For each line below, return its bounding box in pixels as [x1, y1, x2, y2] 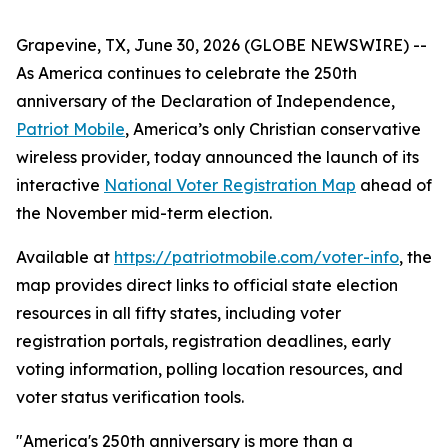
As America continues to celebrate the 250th [16, 63, 357, 83]
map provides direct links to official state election [16, 275, 398, 295]
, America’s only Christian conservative [125, 119, 421, 139]
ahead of [356, 175, 432, 195]
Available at [16, 247, 114, 267]
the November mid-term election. [16, 203, 272, 223]
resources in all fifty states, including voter [16, 303, 341, 323]
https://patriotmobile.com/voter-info [114, 247, 399, 267]
